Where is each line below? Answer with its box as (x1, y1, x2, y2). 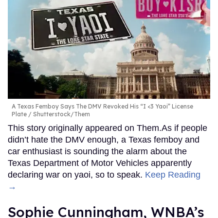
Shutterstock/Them (32, 110, 90, 118)
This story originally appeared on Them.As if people (8, 123, 207, 133)
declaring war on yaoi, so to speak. (8, 169, 145, 180)
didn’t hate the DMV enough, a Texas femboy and (8, 134, 200, 145)
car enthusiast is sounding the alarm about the (8, 146, 187, 156)
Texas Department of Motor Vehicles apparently (8, 158, 192, 168)
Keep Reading (145, 169, 200, 180)
